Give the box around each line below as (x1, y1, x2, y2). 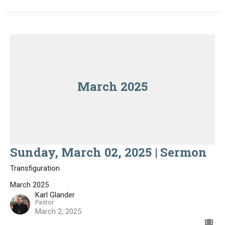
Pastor (35, 198, 54, 206)
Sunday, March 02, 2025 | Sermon (10, 144, 207, 160)
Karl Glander (35, 190, 75, 199)
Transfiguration (10, 164, 60, 173)
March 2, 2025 (35, 207, 81, 216)
